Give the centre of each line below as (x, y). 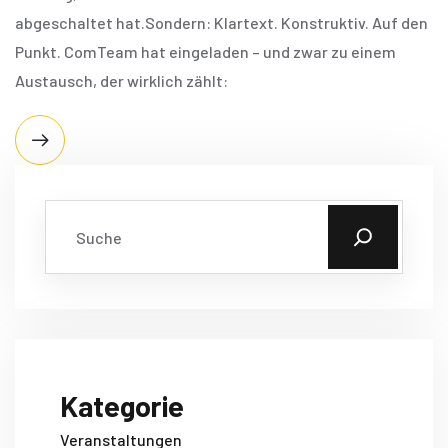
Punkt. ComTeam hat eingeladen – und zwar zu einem (205, 52)
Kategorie (122, 406)
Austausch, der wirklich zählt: (121, 81)
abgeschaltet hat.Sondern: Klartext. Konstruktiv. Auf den (221, 23)
